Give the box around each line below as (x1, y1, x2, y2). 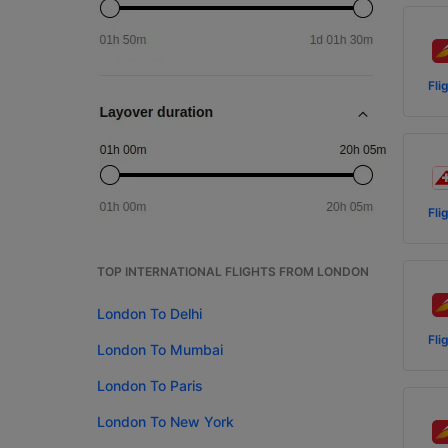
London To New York (97, 413, 234, 430)
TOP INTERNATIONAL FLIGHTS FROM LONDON (97, 264, 369, 279)
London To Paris (97, 377, 203, 394)
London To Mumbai (97, 341, 223, 358)
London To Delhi (97, 305, 202, 322)
